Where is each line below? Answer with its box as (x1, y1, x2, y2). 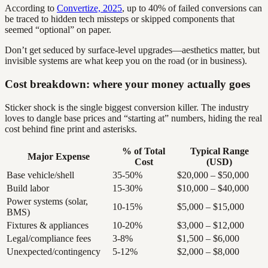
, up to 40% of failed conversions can (122, 3, 262, 14)
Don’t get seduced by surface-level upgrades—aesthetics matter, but (5, 45, 260, 56)
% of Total (122, 145, 165, 156)
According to (5, 3, 57, 14)
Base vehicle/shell (7, 169, 74, 180)
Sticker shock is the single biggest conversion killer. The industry (5, 102, 249, 112)
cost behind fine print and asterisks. (5, 123, 137, 134)
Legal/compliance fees (7, 233, 91, 243)
